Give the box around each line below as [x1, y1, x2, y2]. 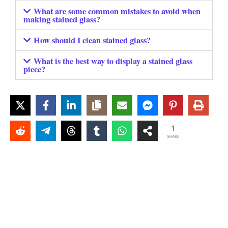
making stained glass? [23, 13, 100, 26]
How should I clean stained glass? [33, 34, 151, 47]
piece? [23, 63, 45, 76]
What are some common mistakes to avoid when [33, 5, 201, 18]
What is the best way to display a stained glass [33, 55, 192, 68]
